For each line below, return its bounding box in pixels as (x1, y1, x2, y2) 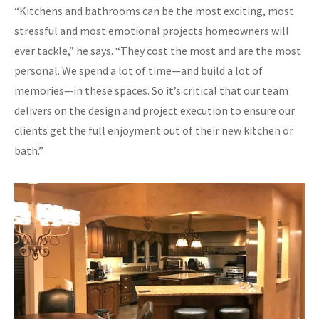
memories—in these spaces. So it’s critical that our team (14, 83, 288, 98)
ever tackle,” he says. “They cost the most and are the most (14, 43, 301, 58)
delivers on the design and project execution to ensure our (14, 103, 295, 118)
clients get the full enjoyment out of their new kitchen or (14, 123, 293, 138)
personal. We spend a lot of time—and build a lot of (14, 63, 263, 78)
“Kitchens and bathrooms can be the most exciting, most (14, 4, 294, 19)
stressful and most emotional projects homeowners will (14, 23, 289, 38)
